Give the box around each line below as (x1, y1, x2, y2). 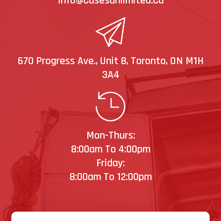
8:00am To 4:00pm (71, 143, 150, 157)
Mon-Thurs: (86, 129, 135, 143)
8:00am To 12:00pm (69, 170, 152, 184)
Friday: (96, 156, 125, 171)
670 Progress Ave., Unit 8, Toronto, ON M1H (17, 54, 204, 69)
